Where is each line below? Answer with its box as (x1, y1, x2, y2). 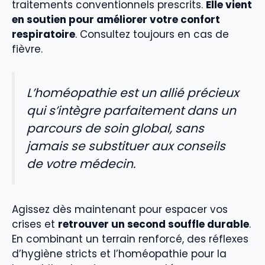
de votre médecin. (27, 155, 135, 172)
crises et (12, 217, 58, 232)
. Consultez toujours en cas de (75, 27, 229, 42)
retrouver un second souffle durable (58, 217, 249, 232)
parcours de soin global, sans (27, 119, 204, 137)
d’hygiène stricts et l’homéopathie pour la (12, 247, 227, 261)
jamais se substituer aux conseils (27, 137, 225, 154)
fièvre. (12, 42, 43, 57)
